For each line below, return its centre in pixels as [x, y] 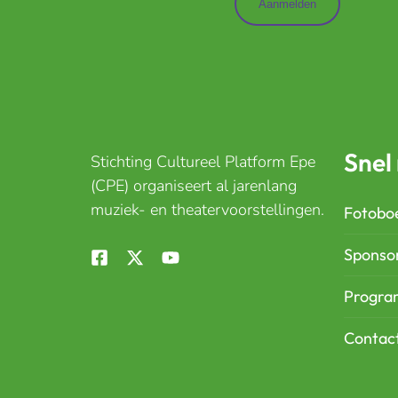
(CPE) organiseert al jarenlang [194, 186]
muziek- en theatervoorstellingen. [207, 210]
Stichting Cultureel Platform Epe [203, 162]
